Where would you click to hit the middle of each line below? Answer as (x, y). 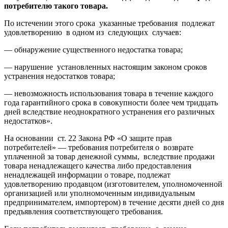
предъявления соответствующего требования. (83, 211)
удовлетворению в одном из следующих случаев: (93, 32)
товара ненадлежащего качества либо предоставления (98, 165)
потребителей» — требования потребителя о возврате (99, 147)
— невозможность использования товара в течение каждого (109, 93)
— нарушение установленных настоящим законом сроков (106, 67)
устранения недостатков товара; (60, 76)
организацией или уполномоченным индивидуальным (99, 193)
